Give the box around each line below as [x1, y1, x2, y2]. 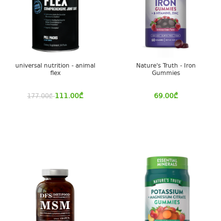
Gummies [151, 69, 180, 78]
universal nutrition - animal [15, 62, 95, 71]
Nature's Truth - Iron [136, 62, 196, 71]
